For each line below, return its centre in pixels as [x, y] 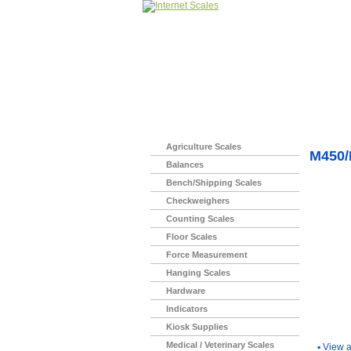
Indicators [187, 309]
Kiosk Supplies [197, 327]
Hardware [186, 291]
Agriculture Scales [204, 147]
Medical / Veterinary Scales [220, 345]
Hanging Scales [198, 273]
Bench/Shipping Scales [214, 183]
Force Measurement [207, 255]
